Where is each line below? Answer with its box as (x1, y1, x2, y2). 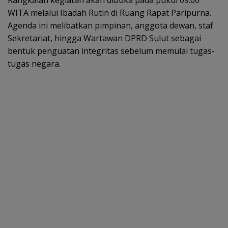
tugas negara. (8, 58, 61, 69)
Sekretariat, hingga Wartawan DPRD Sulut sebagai (8, 32, 201, 44)
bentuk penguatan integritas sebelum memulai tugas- (8, 45, 215, 56)
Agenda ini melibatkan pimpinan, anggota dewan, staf (8, 19, 213, 31)
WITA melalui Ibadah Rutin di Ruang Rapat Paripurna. (8, 7, 211, 18)
